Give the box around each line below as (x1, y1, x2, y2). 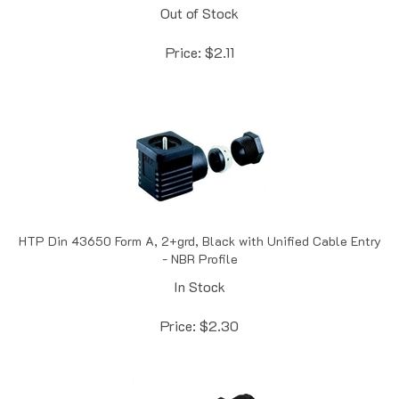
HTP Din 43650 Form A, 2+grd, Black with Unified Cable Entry (18, 213, 381, 231)
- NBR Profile (161, 231, 238, 248)
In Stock (174, 257, 225, 277)
